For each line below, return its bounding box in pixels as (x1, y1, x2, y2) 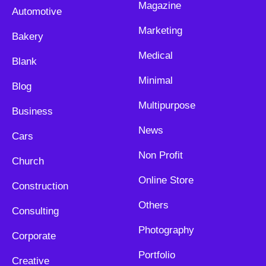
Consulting (12, 205, 59, 217)
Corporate (12, 230, 56, 242)
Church (12, 156, 44, 167)
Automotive (12, 6, 62, 18)
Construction (12, 180, 68, 192)
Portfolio (138, 249, 175, 261)
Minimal (138, 75, 173, 87)
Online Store (138, 175, 194, 186)
